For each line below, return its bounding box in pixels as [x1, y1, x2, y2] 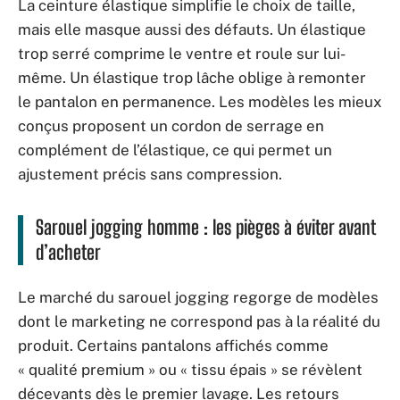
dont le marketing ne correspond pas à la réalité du [18, 312, 380, 330]
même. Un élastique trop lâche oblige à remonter [18, 69, 366, 87]
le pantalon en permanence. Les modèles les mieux [18, 93, 382, 111]
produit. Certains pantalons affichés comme [18, 336, 329, 354]
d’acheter [36, 240, 101, 264]
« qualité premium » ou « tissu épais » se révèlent [18, 360, 362, 379]
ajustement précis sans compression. [18, 165, 282, 183]
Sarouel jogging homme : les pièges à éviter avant [36, 215, 376, 239]
